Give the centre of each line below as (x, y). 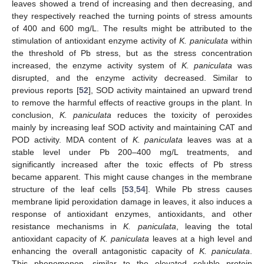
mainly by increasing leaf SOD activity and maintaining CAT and (132, 127)
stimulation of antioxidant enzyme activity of (95, 40)
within (240, 40)
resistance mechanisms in (68, 226)
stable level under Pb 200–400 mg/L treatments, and (132, 152)
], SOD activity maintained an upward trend (170, 90)
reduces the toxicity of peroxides (182, 115)
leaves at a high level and (201, 238)
